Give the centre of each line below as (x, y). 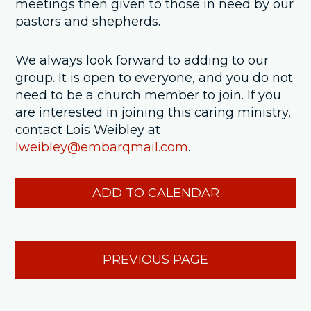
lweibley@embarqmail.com (102, 148)
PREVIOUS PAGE (155, 260)
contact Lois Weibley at (88, 130)
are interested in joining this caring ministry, (153, 113)
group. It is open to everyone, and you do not (154, 78)
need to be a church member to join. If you (149, 95)
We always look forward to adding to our (142, 61)
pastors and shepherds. (88, 21)
